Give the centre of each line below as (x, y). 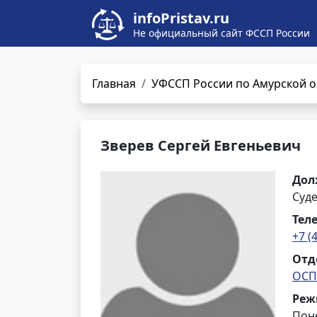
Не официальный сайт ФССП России (221, 33)
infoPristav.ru (181, 18)
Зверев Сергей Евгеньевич (201, 145)
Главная (114, 83)
